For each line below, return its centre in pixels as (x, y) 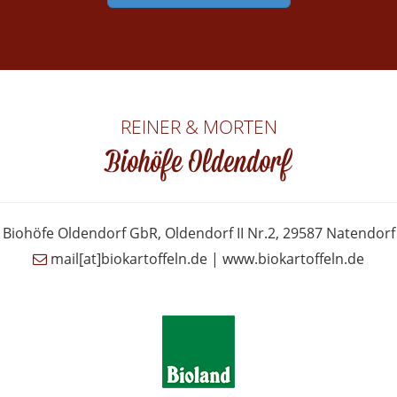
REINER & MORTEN (198, 127)
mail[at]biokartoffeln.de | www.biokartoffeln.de (206, 259)
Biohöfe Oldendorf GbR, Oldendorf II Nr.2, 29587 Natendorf (198, 233)
